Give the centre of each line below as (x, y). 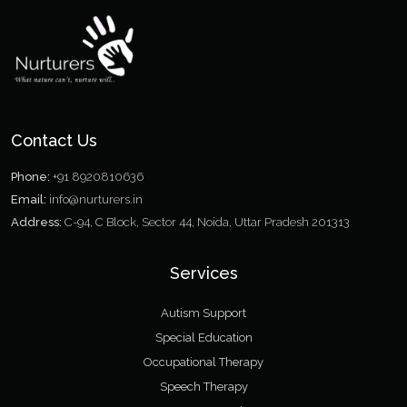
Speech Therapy (203, 387)
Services (203, 273)
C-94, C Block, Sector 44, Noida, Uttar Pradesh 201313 (206, 223)
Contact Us (54, 141)
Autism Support (203, 313)
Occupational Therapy (203, 362)
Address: (36, 223)
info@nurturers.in (96, 200)
